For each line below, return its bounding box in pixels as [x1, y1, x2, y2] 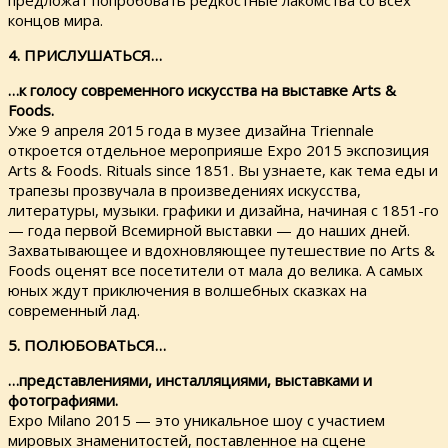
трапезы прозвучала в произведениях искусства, [8, 180, 361, 201]
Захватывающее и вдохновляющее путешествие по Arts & [8, 240, 435, 261]
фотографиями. [8, 390, 118, 411]
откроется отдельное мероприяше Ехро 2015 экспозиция [8, 140, 429, 161]
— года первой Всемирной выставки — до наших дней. [8, 220, 410, 241]
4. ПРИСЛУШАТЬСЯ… [8, 45, 162, 66]
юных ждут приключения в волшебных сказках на [8, 280, 367, 301]
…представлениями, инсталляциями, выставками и [8, 370, 372, 391]
